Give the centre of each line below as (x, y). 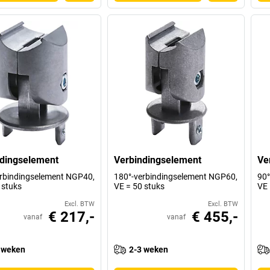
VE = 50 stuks (140, 187)
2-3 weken (149, 250)
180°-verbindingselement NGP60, (176, 177)
